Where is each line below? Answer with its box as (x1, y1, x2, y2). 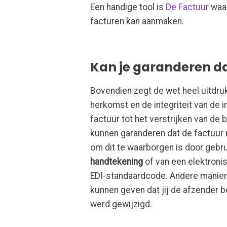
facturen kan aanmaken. (90, 16, 184, 26)
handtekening (90, 156, 143, 167)
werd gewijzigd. (90, 199, 153, 209)
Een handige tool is (90, 2, 166, 12)
